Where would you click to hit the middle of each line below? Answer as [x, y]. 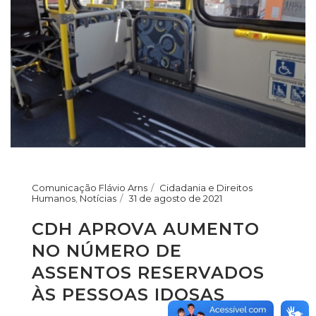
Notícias [98, 198]
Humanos [54, 198]
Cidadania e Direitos [206, 187]
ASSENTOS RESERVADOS [148, 272]
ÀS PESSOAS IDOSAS [128, 294]
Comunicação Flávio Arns [90, 187]
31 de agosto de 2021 [175, 198]
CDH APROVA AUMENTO [146, 229]
